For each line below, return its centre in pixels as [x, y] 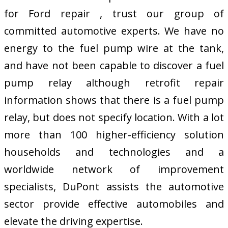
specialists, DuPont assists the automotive [114, 186]
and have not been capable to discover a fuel [114, 65]
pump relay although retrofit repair [114, 82]
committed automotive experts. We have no [114, 31]
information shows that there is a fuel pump [114, 100]
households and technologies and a [114, 152]
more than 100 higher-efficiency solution [114, 134]
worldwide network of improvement [114, 169]
